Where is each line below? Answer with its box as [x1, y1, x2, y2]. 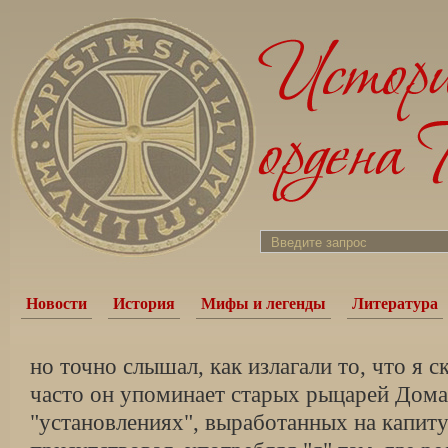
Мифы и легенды [201, 295, 326, 312]
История [113, 295, 175, 312]
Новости [26, 295, 87, 312]
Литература [352, 295, 438, 312]
